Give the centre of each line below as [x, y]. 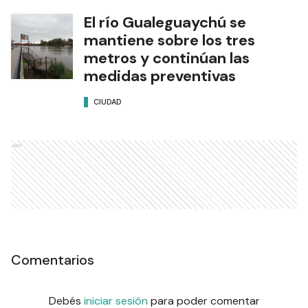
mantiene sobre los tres [169, 40]
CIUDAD [108, 101]
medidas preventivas [160, 76]
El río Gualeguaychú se [165, 22]
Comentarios [53, 260]
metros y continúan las [167, 58]
